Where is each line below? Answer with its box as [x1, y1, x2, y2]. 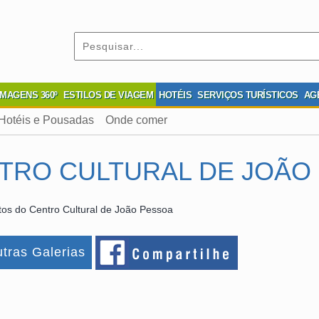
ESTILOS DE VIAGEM [63, 90, 153, 100]
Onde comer [105, 114, 167, 126]
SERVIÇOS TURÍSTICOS [197, 90, 298, 100]
